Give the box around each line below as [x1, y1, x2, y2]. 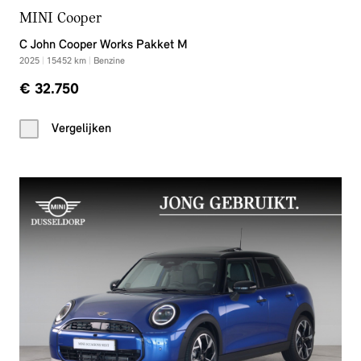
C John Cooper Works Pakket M [19, 39, 188, 52]
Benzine [93, 56, 125, 66]
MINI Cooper [19, 11, 102, 27]
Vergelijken [52, 122, 111, 135]
